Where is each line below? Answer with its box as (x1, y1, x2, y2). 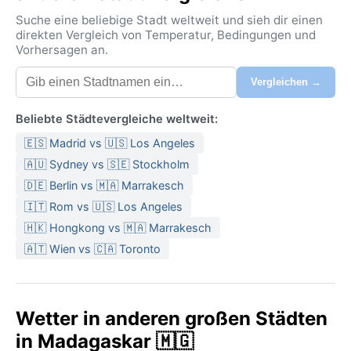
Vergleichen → (251, 76, 321, 89)
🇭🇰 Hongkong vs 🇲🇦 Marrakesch (24, 220, 212, 234)
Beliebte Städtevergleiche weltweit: (16, 111, 218, 126)
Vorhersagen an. (16, 42, 108, 57)
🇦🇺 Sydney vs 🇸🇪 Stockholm (24, 157, 190, 171)
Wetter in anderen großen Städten (16, 306, 327, 330)
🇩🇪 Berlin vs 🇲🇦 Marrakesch (24, 178, 184, 192)
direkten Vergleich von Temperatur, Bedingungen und (16, 27, 316, 42)
